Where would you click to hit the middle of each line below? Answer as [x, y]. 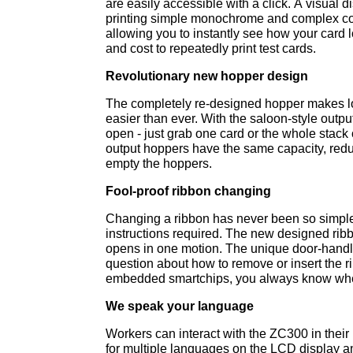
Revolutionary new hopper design [207, 76]
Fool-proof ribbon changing [189, 191]
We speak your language [180, 306]
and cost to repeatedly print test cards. [211, 48]
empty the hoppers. [159, 163]
